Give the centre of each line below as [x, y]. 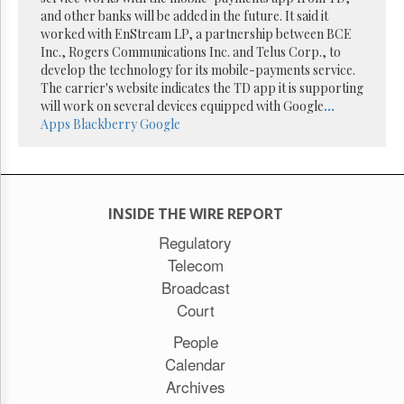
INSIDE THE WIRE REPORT [195, 214]
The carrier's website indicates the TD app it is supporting [202, 88]
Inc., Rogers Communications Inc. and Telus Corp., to [191, 52]
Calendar [195, 364]
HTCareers [51, 230]
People [195, 341]
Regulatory [195, 242]
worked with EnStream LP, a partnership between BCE [196, 34]
